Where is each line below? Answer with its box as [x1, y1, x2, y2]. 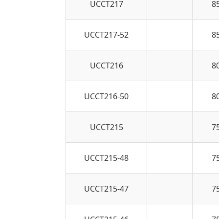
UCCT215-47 [84, 183, 129, 194]
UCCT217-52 [84, 29, 129, 40]
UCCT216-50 [84, 90, 129, 102]
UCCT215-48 [84, 152, 129, 163]
